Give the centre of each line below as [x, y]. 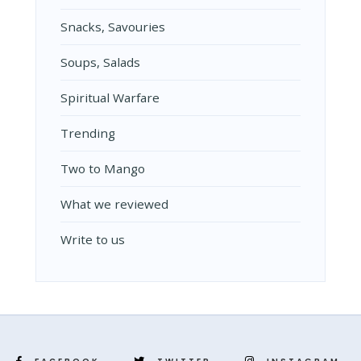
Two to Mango [103, 169]
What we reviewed [114, 204]
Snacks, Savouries [113, 27]
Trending [88, 133]
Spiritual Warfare [110, 98]
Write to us [93, 240]
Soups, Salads [100, 62]
